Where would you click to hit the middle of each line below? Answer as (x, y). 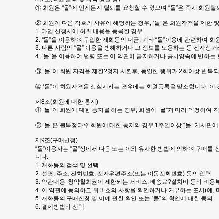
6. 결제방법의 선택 (60, 207)
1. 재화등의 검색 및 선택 (67, 165)
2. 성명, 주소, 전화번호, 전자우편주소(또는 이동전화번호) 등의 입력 (123, 174)
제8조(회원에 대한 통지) (67, 102)
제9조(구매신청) (56, 140)
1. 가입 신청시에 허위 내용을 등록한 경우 (89, 31)
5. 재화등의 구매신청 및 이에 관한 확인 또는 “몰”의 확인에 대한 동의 (124, 198)
